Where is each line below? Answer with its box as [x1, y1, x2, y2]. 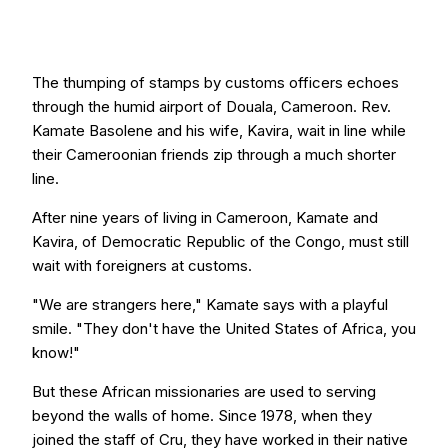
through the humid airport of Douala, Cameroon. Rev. [32, 97, 391, 116]
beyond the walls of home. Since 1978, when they [32, 406, 372, 425]
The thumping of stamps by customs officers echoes [32, 73, 399, 92]
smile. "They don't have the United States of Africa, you [32, 319, 416, 338]
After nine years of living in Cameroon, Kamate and [32, 208, 378, 227]
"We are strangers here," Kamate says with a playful [32, 295, 388, 314]
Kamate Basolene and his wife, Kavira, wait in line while [32, 121, 406, 140]
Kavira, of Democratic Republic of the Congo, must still [32, 232, 409, 251]
